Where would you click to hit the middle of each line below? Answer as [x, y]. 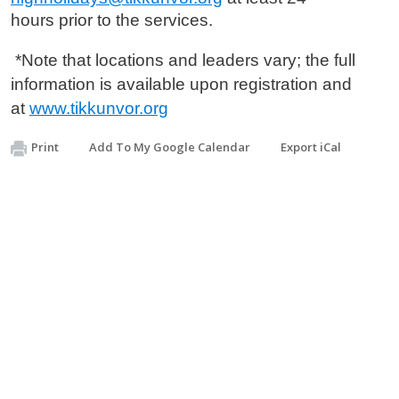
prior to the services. [134, 20]
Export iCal [311, 147]
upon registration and [269, 84]
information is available [98, 84]
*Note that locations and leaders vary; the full [183, 60]
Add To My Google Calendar [170, 147]
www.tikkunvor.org [99, 108]
